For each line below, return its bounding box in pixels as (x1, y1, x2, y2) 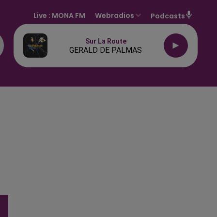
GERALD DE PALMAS (69, 46, 142, 55)
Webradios (95, 10, 135, 20)
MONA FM (52, 10, 86, 20)
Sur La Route (85, 37, 126, 45)
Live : (33, 10, 52, 20)
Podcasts (151, 11, 185, 21)
